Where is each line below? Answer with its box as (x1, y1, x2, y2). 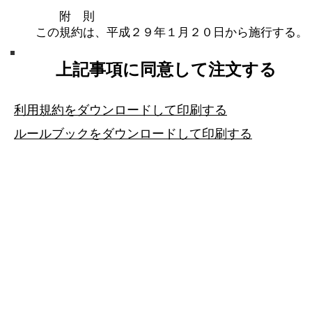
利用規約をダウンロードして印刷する (14, 102, 227, 118)
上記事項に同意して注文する (56, 60, 276, 79)
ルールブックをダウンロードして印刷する (14, 126, 252, 141)
